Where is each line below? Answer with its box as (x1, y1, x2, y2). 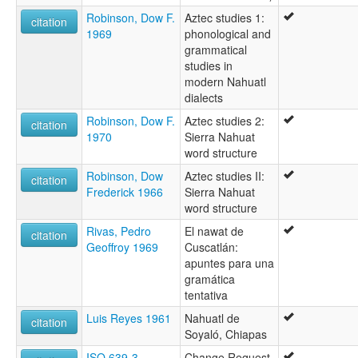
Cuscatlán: (185, 238, 238, 255)
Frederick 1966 (86, 183, 163, 200)
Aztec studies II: (185, 167, 265, 184)
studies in (185, 57, 233, 74)
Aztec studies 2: (185, 112, 265, 129)
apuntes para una (185, 254, 274, 271)
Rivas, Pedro (86, 222, 151, 239)
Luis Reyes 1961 (86, 309, 171, 326)
